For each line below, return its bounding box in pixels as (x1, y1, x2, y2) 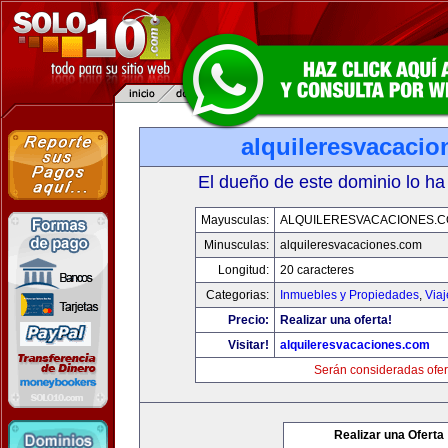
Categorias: (205, 288, 269, 302)
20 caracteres (279, 263, 354, 277)
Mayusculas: (200, 213, 269, 227)
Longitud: (217, 263, 269, 277)
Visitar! (227, 338, 269, 352)
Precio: (227, 313, 269, 327)
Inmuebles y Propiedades (279, 288, 419, 302)
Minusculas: (203, 238, 269, 252)
